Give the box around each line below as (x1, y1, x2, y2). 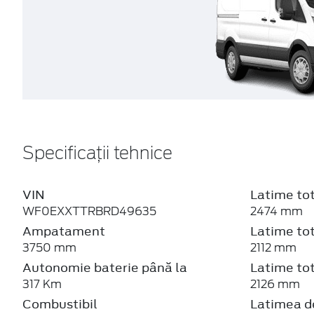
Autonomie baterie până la (22, 259, 187, 276)
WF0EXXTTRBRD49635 (22, 204, 156, 218)
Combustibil (22, 295, 97, 313)
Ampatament (22, 222, 105, 240)
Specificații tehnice (22, 145, 172, 163)
